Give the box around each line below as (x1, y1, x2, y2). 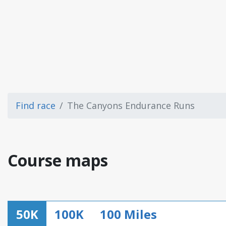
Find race (16, 99, 55, 111)
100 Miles (100, 206, 157, 222)
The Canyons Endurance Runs (67, 99, 195, 111)
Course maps (8, 149, 108, 171)
